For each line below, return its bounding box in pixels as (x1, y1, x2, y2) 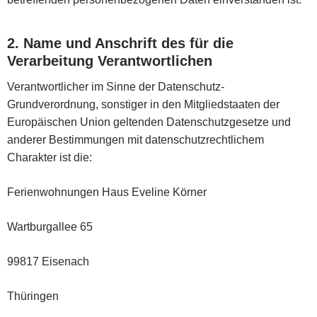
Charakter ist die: (7, 151, 92, 163)
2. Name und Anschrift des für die (7, 35, 234, 51)
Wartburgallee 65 (7, 220, 93, 233)
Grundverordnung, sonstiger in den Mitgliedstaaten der (7, 98, 279, 110)
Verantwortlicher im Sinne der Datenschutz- (7, 80, 224, 93)
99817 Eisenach (7, 255, 89, 267)
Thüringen (7, 289, 59, 302)
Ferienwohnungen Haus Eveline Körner (7, 185, 207, 198)
